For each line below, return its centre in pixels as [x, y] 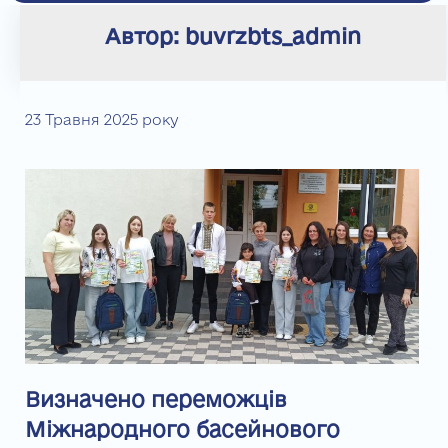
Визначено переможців [156, 398]
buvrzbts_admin [272, 35]
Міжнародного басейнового [182, 428]
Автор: [144, 35]
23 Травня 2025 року [101, 120]
